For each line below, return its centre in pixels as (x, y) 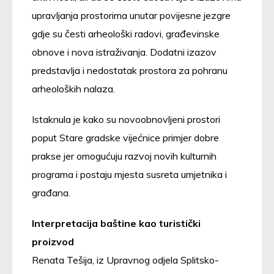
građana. (51, 192)
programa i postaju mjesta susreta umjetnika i (129, 174)
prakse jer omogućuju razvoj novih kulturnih (124, 156)
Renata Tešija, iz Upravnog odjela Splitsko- (125, 260)
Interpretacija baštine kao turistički (116, 223)
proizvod (53, 241)
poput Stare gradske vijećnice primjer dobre (125, 137)
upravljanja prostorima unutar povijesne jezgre (131, 15)
